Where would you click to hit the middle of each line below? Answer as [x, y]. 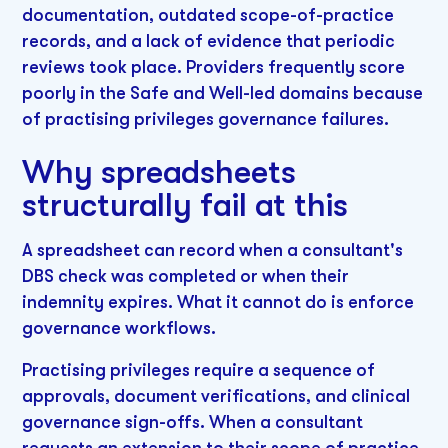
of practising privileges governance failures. [206, 119]
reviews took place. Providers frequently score [214, 67]
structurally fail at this [185, 204]
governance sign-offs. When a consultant [193, 422]
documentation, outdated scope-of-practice [208, 15]
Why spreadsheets [159, 171]
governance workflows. [119, 328]
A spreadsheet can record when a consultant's [213, 250]
